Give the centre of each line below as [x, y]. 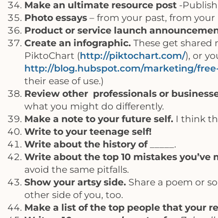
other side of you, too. [74, 195]
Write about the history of [86, 144]
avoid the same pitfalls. [77, 170]
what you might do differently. [94, 106]
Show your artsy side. [75, 182]
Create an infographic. [78, 43]
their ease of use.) [64, 81]
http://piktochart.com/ [133, 56]
